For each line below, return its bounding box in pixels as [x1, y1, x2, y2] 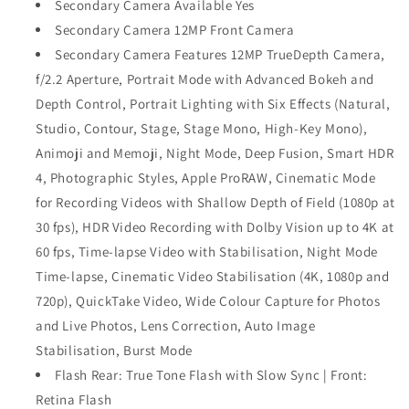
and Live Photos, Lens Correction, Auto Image [36, 317, 316, 334]
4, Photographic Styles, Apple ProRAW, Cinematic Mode [36, 169, 376, 186]
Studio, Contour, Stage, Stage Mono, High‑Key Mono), [36, 120, 368, 137]
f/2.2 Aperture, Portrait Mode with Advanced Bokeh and [36, 70, 374, 88]
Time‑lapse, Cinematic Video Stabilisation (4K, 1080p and [36, 267, 390, 285]
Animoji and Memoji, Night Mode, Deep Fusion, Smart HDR [36, 144, 394, 162]
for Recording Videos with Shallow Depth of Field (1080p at [36, 194, 395, 211]
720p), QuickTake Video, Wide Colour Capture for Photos [36, 292, 381, 309]
